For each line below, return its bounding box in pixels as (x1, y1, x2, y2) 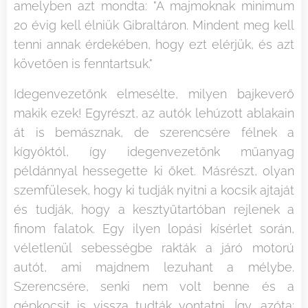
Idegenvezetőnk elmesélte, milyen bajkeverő (14, 86, 294, 101)
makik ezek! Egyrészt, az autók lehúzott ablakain (14, 105, 294, 120)
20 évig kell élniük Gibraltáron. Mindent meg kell (14, 17, 294, 32)
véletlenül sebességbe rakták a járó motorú (14, 240, 294, 255)
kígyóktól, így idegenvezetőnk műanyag (14, 144, 294, 159)
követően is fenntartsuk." (14, 56, 153, 71)
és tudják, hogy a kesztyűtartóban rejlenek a (14, 201, 294, 217)
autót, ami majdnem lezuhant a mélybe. (14, 259, 294, 274)
